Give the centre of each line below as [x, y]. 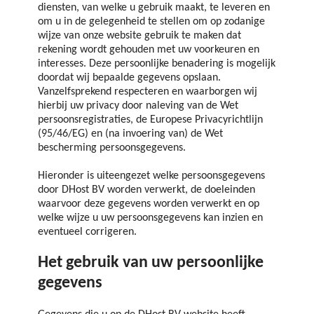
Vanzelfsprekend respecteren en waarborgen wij [148, 91]
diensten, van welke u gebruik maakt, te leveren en [154, 7]
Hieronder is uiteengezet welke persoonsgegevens [151, 176]
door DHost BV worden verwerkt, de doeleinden [146, 190]
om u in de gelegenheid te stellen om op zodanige [151, 21]
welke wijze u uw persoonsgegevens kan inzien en [150, 218]
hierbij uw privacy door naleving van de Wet [138, 105]
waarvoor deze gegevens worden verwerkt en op [149, 204]
